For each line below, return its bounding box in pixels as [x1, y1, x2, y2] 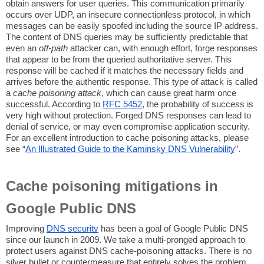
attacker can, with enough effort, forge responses [68, 44, 258, 54]
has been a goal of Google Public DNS [98, 224, 248, 234]
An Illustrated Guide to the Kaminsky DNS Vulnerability [25, 144, 235, 154]
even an [6, 44, 39, 54]
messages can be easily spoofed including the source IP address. [6, 21, 258, 31]
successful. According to [6, 100, 103, 110]
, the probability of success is [142, 100, 253, 110]
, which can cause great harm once [101, 88, 236, 98]
